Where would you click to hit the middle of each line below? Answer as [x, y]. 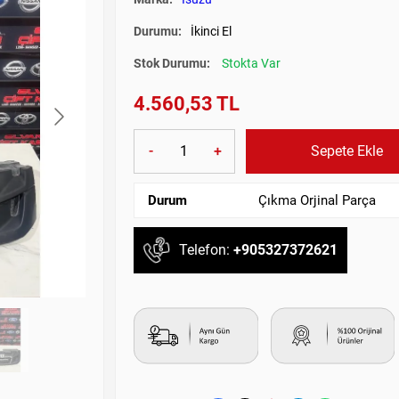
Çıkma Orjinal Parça [318, 200]
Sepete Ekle [346, 151]
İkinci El [211, 31]
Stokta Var [251, 63]
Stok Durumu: [173, 63]
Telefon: [206, 250]
